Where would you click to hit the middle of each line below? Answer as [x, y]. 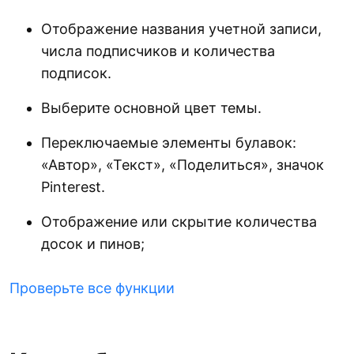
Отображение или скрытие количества [179, 222]
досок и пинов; [93, 244]
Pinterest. [73, 187]
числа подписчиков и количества [158, 51]
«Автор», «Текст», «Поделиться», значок [183, 165]
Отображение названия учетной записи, [181, 29]
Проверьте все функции [92, 288]
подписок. [76, 73]
